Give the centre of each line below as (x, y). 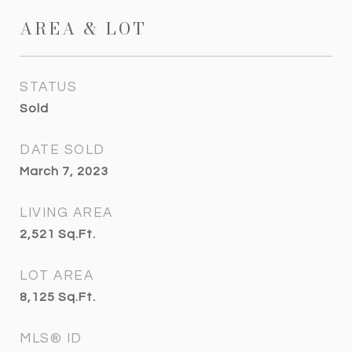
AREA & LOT (83, 28)
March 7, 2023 (64, 171)
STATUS (48, 87)
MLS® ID (51, 339)
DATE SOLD (62, 150)
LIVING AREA (66, 213)
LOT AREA (57, 276)
